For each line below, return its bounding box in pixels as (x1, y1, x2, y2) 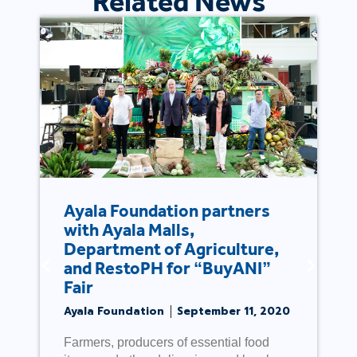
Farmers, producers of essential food (64, 335, 269, 349)
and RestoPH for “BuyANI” (64, 257, 271, 279)
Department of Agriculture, (64, 237, 279, 260)
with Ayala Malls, (64, 218, 194, 241)
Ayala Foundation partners (64, 199, 270, 222)
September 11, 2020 (177, 303, 290, 319)
